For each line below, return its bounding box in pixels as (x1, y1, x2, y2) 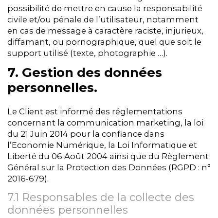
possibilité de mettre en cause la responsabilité (7, 3, 202, 13)
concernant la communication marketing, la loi (7, 117, 203, 127)
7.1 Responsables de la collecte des (7, 190, 194, 204)
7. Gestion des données (7, 65, 162, 81)
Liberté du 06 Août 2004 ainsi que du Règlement (7, 151, 209, 161)
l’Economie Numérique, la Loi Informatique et (7, 140, 197, 150)
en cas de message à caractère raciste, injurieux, (7, 25, 203, 36)
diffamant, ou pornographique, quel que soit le (7, 36, 201, 47)
